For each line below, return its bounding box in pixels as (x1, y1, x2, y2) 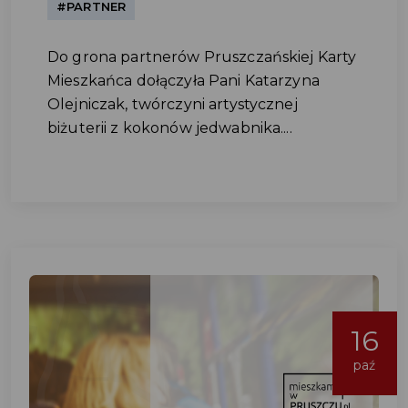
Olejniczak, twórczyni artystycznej (47, 96, 298, 113)
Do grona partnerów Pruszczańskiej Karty (47, 48, 357, 66)
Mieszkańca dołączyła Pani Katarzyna (47, 72, 320, 89)
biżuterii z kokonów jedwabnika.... (47, 119, 292, 137)
